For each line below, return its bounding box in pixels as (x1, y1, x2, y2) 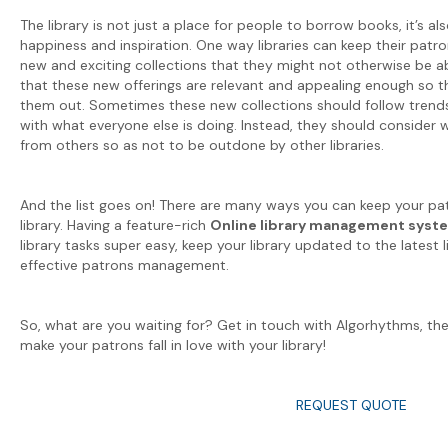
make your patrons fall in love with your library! (20, 335, 326, 354)
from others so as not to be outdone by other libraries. (20, 135, 388, 154)
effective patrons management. (20, 255, 233, 274)
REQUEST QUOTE (295, 395, 407, 414)
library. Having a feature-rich (20, 215, 210, 234)
